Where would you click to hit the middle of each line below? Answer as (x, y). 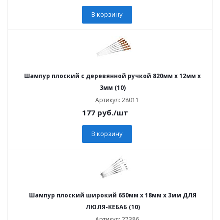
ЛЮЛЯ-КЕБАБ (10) (112, 207)
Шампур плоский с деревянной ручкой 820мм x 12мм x (112, 76)
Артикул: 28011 (117, 100)
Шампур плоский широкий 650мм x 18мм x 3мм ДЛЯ (112, 195)
